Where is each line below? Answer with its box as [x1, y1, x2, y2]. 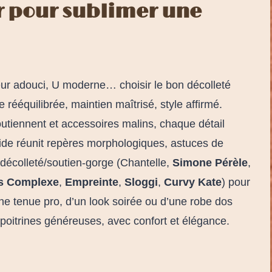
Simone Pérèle [172, 156, 248, 169]
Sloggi [124, 175, 158, 188]
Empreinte [65, 175, 118, 188]
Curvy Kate [164, 175, 222, 188]
